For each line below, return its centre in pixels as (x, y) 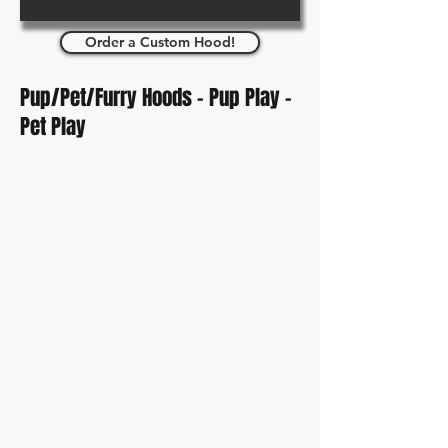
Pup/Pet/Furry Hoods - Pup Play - (156, 97)
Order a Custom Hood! (160, 42)
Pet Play (53, 126)
